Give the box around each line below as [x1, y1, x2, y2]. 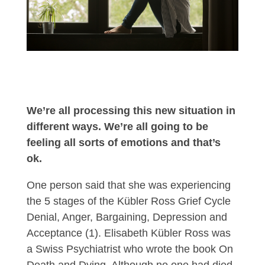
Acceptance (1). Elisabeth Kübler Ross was [26, 227, 231, 240]
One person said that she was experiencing [26, 179, 231, 192]
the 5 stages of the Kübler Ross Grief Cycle [26, 195, 231, 208]
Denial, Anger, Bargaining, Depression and [26, 211, 227, 224]
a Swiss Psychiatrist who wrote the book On [26, 243, 233, 256]
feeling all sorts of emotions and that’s [26, 137, 221, 149]
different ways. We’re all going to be [26, 121, 208, 133]
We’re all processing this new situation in [26, 105, 235, 117]
